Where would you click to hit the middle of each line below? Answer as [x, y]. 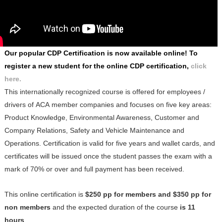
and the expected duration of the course [115, 207]
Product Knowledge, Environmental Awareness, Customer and [102, 117]
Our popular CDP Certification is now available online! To [101, 53]
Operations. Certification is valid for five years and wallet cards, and [110, 143]
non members [27, 207]
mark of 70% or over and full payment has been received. [95, 169]
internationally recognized [61, 91]
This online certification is [45, 194]
